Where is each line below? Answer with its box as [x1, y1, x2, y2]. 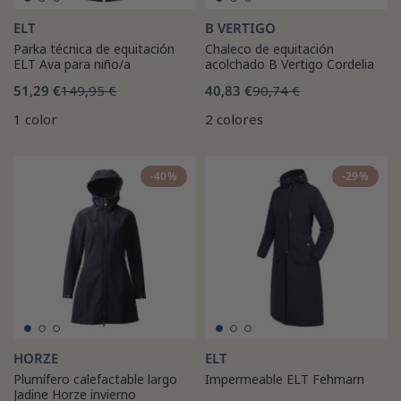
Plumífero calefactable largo [13, 370, 177, 388]
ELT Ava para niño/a [13, 55, 131, 73]
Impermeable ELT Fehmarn [205, 370, 364, 388]
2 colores [205, 109, 263, 128]
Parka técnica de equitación [13, 39, 175, 57]
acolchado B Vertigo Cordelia [205, 55, 374, 73]
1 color [13, 109, 57, 128]
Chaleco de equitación [205, 39, 334, 57]
